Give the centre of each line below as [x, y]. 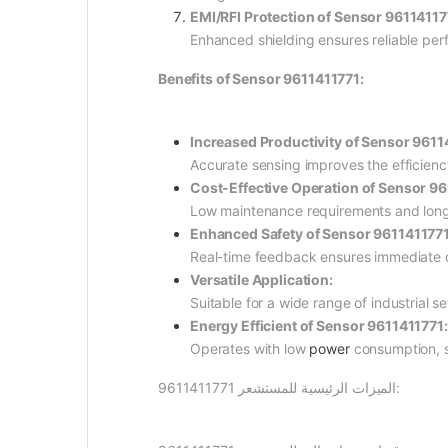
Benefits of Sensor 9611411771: [261, 79]
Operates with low [250, 349]
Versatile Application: [261, 280]
